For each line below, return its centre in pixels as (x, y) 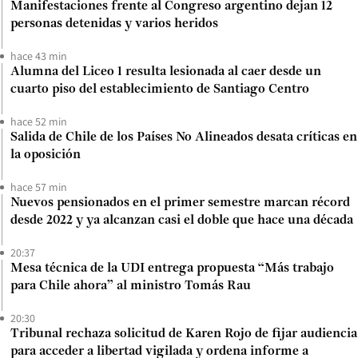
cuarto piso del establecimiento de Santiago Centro (160, 90)
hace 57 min (39, 187)
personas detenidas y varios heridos (114, 24)
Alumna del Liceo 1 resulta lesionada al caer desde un (166, 72)
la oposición (46, 155)
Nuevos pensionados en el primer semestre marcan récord (180, 203)
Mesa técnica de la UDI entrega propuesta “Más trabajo (172, 269)
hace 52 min (39, 122)
